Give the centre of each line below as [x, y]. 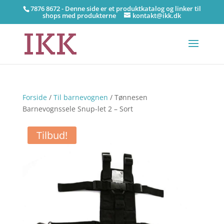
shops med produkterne [79, 15]
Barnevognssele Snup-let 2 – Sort [77, 109]
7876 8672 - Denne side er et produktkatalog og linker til [115, 8]
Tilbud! [52, 135]
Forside [34, 97]
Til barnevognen [80, 97]
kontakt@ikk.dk [157, 15]
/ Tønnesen [127, 97]
